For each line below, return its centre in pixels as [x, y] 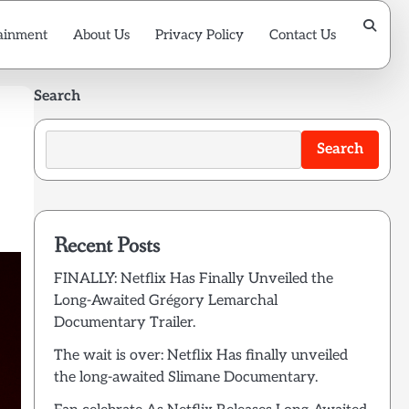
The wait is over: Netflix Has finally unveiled [200, 355]
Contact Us [303, 34]
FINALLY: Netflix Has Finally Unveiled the [193, 278]
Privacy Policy [199, 34]
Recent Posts [106, 246]
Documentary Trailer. [124, 322]
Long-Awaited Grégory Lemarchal [165, 300]
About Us [101, 34]
